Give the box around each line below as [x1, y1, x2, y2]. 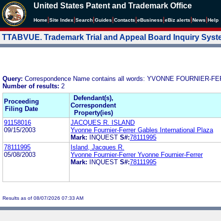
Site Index [49, 17, 74, 23]
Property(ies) [74, 109, 113, 116]
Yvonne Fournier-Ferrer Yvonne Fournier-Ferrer [71, 150, 203, 158]
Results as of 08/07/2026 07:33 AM [2, 195, 83, 201]
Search [75, 17, 93, 23]
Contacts [114, 17, 135, 23]
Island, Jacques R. [71, 143, 124, 151]
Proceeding [4, 97, 39, 105]
